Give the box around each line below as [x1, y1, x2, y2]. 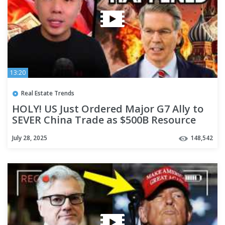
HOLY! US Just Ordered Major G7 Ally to [12, 102, 203, 116]
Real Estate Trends [21, 89, 74, 98]
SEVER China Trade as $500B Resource [12, 113, 196, 127]
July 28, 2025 [12, 134, 47, 143]
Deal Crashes [12, 124, 76, 138]
